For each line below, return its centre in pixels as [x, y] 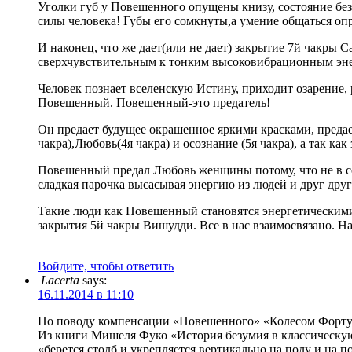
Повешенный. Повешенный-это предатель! [154, 102]
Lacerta [60, 280]
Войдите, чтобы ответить [106, 266]
